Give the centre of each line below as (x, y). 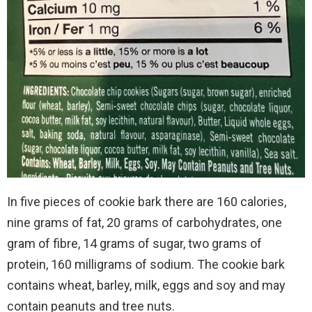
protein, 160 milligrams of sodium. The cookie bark (146, 264)
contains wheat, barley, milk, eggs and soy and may (146, 285)
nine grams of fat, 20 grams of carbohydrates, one (145, 222)
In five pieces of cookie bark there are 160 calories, (147, 201)
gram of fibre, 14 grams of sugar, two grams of (134, 243)
